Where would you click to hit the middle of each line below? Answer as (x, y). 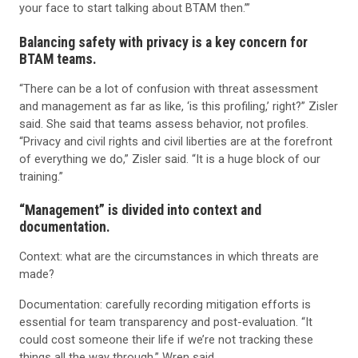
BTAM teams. (58, 58)
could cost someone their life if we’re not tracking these (166, 340)
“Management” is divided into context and (140, 210)
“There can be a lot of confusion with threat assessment (169, 88)
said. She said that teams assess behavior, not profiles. (164, 123)
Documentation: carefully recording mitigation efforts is (165, 305)
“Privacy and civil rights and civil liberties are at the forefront (176, 141)
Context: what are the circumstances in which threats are (169, 257)
